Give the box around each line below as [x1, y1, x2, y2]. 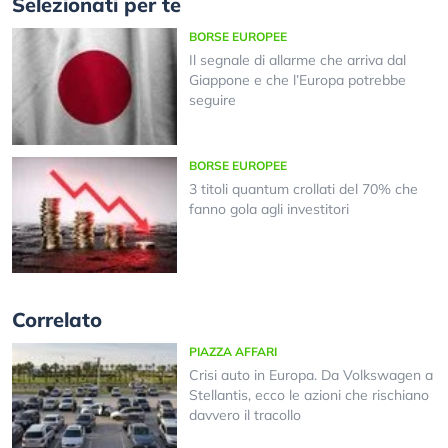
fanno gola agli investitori [188, 199, 349, 218]
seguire [188, 91, 236, 110]
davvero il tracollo [188, 406, 301, 425]
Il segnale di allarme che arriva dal [188, 51, 406, 70]
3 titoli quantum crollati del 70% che [188, 179, 418, 198]
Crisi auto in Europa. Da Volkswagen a [188, 366, 433, 385]
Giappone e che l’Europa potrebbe [188, 71, 406, 90]
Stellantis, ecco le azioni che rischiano [188, 386, 429, 405]
